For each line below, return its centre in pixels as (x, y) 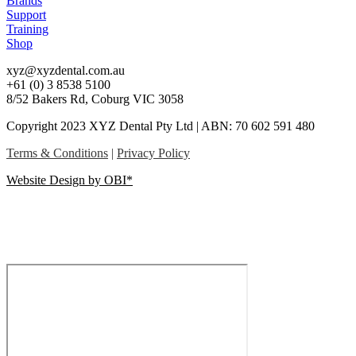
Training (27, 29)
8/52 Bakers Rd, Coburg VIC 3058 (95, 99)
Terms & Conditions (57, 153)
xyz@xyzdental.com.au (66, 70)
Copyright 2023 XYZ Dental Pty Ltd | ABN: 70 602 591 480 (161, 126)
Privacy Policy (153, 153)
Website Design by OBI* (70, 180)
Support (26, 14)
